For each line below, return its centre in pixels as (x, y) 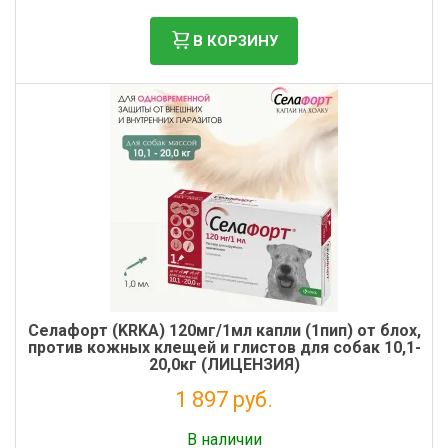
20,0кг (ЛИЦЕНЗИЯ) (224, 364)
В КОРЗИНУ (235, 40)
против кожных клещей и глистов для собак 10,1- (224, 347)
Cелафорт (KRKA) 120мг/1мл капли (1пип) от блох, (224, 330)
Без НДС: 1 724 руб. (224, 423)
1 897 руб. (224, 399)
